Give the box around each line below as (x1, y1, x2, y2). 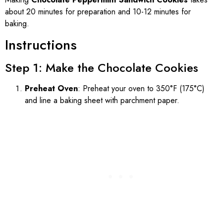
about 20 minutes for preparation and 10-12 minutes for (5, 5, 191, 17)
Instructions (5, 34, 77, 55)
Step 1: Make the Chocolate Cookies (5, 58, 198, 76)
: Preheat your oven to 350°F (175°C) (78, 82, 205, 94)
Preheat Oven (25, 82, 78, 94)
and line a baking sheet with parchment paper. (25, 94, 179, 106)
